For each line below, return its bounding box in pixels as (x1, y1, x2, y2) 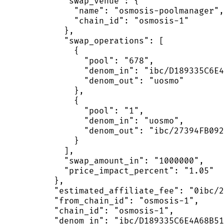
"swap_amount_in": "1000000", (4, 155, 204, 166)
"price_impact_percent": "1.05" (4, 165, 214, 176)
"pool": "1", (4, 105, 144, 116)
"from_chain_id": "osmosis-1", (4, 195, 199, 206)
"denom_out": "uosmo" (4, 75, 184, 86)
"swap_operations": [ (4, 35, 164, 46)
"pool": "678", (4, 55, 154, 66)
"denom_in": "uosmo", (4, 115, 184, 126)
